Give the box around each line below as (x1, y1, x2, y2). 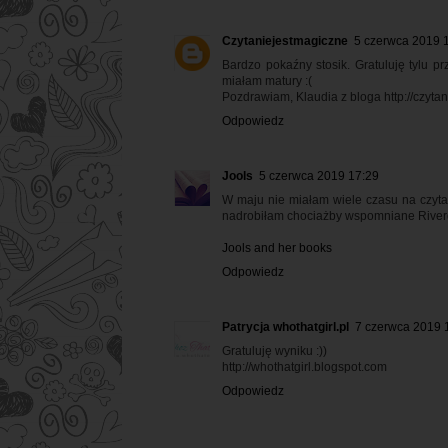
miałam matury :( (222, 73, 312, 88)
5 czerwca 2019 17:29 (259, 168, 379, 183)
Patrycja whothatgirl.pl (222, 319, 349, 334)
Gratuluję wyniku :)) (222, 343, 327, 358)
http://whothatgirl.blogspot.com (222, 359, 387, 374)
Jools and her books (222, 240, 332, 255)
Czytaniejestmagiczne (222, 33, 348, 48)
